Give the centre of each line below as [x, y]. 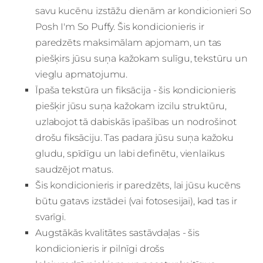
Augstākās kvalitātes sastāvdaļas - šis [117, 232]
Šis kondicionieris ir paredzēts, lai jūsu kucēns [138, 185]
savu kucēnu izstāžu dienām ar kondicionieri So [143, 11]
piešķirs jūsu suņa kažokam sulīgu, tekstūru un [141, 58]
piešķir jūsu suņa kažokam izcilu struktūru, [131, 106]
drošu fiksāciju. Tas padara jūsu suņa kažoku [134, 137]
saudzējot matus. [74, 169]
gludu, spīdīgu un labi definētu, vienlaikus [130, 153]
